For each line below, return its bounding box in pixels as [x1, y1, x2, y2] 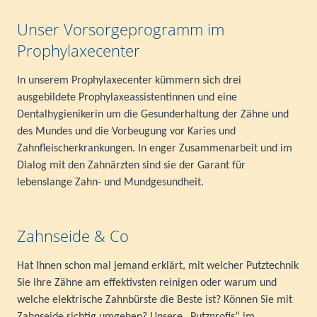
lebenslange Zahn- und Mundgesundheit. [17, 176, 204, 188]
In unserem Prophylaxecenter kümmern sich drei [17, 74, 241, 86]
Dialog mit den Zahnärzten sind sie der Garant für [17, 159, 246, 171]
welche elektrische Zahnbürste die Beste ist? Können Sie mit [17, 294, 292, 306]
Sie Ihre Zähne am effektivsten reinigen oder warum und [17, 277, 277, 289]
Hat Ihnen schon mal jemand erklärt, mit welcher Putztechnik [17, 260, 299, 272]
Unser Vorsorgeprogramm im [17, 18, 224, 40]
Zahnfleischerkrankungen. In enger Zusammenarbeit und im [17, 142, 292, 154]
